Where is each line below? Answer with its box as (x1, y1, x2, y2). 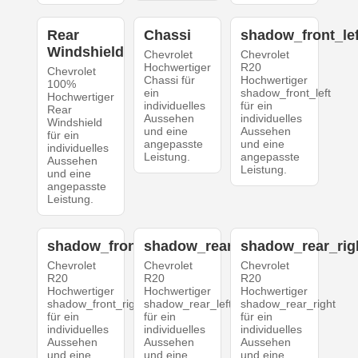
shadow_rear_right (241, 296, 336, 310)
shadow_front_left (241, 86, 332, 99)
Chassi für (143, 73, 195, 86)
